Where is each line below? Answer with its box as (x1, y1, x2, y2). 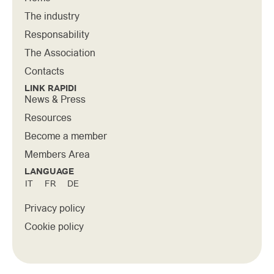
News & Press (24, 92, 86, 106)
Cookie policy (24, 219, 84, 234)
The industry (24, 9, 80, 23)
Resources (24, 110, 72, 125)
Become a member (24, 128, 107, 143)
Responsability (24, 27, 89, 42)
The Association (24, 45, 95, 60)
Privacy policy (24, 201, 85, 215)
